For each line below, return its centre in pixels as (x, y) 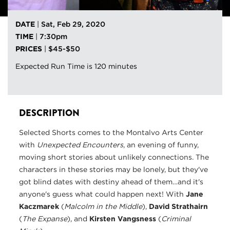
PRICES (29, 49)
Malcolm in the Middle (103, 207)
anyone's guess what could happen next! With (102, 194)
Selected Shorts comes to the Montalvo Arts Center (111, 133)
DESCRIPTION (49, 113)
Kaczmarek (40, 207)
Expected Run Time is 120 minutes (76, 66)
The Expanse (45, 219)
